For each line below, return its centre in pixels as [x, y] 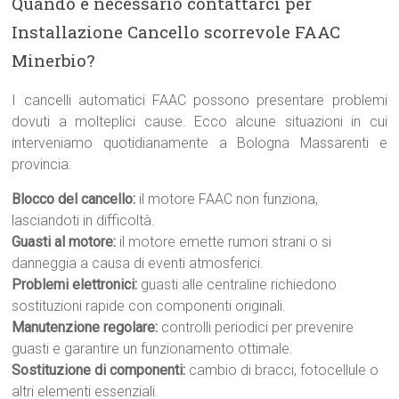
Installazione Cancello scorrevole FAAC [176, 32]
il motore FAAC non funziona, [227, 199]
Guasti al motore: [64, 242]
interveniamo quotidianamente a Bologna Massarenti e [199, 143]
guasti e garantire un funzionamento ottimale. [153, 349]
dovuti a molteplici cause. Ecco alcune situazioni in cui [199, 122]
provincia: [42, 164]
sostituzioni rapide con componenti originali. [149, 306]
